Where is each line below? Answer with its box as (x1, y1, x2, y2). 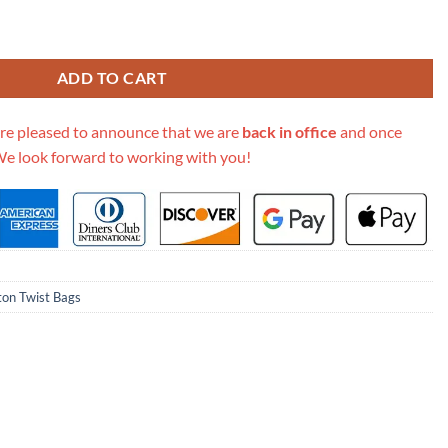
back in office (242, 121, 337, 141)
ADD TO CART (56, 68, 168, 87)
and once (337, 121, 402, 141)
